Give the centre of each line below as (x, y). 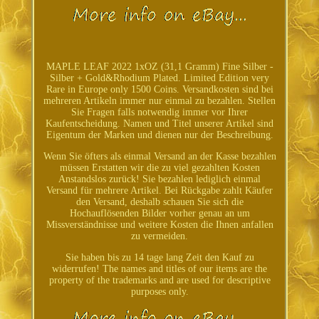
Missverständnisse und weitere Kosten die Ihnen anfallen (159, 225)
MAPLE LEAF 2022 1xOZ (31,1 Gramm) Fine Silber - (159, 67)
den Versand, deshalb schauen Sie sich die (159, 202)
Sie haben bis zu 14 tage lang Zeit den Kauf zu (159, 258)
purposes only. (159, 292)
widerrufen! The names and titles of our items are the (159, 269)
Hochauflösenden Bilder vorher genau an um (159, 214)
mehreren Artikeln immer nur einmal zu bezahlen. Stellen (159, 101)
